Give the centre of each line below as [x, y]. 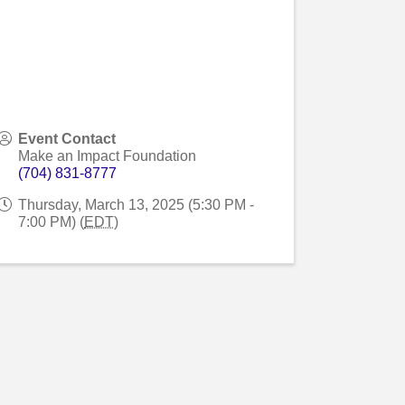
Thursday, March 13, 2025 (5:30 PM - [137, 204]
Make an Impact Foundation [108, 155]
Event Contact [67, 138]
